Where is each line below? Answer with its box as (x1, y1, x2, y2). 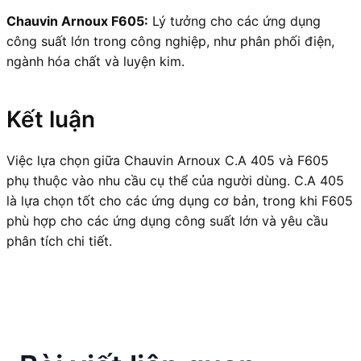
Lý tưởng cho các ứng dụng (148, 12, 321, 29)
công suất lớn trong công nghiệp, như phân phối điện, (6, 32, 334, 49)
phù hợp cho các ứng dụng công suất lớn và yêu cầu (6, 212, 328, 229)
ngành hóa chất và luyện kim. (6, 52, 185, 69)
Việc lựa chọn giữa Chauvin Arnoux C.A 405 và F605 (6, 151, 329, 168)
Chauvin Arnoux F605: (6, 12, 148, 29)
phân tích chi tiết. (6, 232, 112, 249)
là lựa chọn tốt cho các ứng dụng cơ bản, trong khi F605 (6, 192, 353, 209)
